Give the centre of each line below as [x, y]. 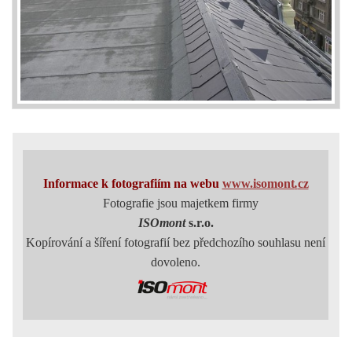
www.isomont [258, 184]
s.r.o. [201, 223]
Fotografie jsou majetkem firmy [176, 203]
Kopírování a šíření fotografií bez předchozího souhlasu [163, 243]
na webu [198, 184]
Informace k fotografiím [108, 184]
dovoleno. [176, 262]
